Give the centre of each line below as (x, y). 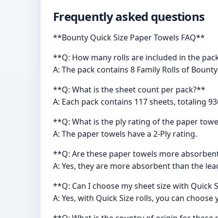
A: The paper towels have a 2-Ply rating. (125, 134)
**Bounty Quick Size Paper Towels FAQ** (129, 37)
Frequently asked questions (129, 16)
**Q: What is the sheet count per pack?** (129, 89)
